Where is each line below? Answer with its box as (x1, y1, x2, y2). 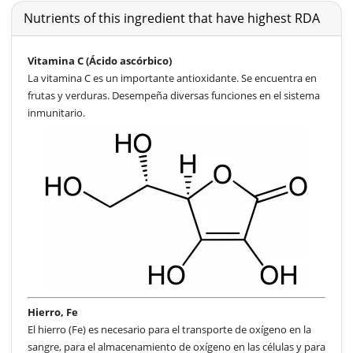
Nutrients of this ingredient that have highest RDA (24, 9, 320, 27)
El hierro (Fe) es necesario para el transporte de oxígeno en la (28, 322, 311, 337)
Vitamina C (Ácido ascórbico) (28, 53, 172, 68)
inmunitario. (28, 105, 85, 120)
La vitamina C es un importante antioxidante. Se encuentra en (28, 70, 317, 85)
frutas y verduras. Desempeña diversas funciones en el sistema (28, 87, 320, 102)
